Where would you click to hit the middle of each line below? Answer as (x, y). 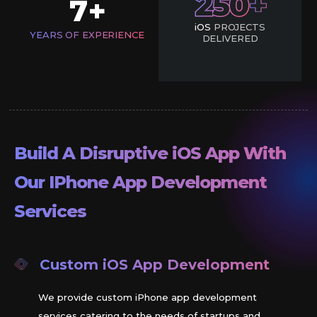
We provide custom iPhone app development (148, 298)
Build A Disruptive (93, 154)
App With (246, 154)
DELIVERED (230, 39)
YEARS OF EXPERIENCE (87, 34)
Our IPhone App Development (140, 183)
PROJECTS (238, 27)
